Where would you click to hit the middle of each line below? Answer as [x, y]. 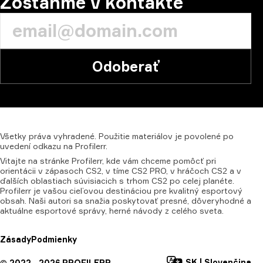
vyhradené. [75, 136]
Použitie [114, 136]
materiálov [152, 136]
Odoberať [126, 66]
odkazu [47, 146]
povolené [203, 136]
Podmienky [54, 239]
